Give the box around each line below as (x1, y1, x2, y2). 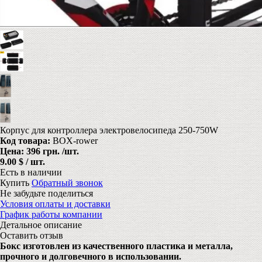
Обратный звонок (32, 178, 103, 188)
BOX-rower (53, 136, 98, 146)
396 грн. (26, 146, 62, 157)
